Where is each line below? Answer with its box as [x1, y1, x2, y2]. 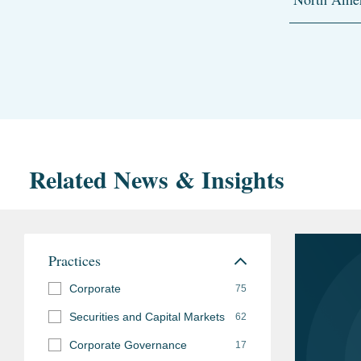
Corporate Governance [69, 338, 187, 351]
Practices [48, 250, 101, 270]
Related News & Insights [29, 160, 284, 197]
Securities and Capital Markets [69, 309, 225, 323]
